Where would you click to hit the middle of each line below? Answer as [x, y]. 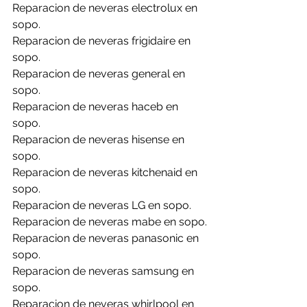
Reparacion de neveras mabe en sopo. [110, 222]
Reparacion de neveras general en [100, 74]
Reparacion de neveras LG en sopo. [102, 206]
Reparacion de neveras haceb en [97, 107]
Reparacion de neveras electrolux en [106, 8]
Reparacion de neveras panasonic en [107, 238]
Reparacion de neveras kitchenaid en [106, 173]
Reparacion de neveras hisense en [100, 140]
